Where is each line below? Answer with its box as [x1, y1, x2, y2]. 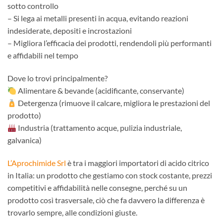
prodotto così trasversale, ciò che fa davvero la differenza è [7, 195, 205, 205]
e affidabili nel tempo [7, 51, 78, 60]
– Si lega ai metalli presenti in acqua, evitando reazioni [7, 13, 188, 23]
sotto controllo [7, 1, 58, 11]
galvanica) [7, 135, 42, 145]
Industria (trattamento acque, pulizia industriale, [16, 123, 182, 133]
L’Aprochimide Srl [7, 158, 66, 167]
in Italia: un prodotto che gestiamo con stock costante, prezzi [7, 170, 212, 180]
